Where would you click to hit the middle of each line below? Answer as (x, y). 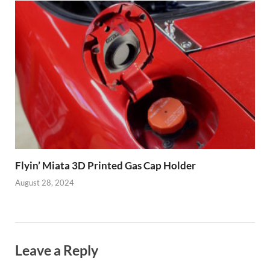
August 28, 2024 (45, 183)
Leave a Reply (57, 250)
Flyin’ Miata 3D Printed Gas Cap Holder (105, 165)
